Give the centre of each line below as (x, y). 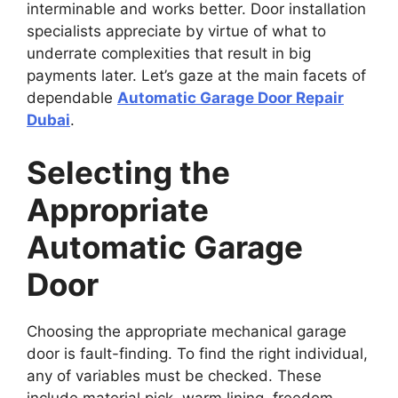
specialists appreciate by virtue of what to (176, 31)
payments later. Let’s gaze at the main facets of (196, 75)
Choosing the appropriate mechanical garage (187, 331)
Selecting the (128, 172)
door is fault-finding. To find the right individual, (197, 354)
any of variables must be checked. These (174, 376)
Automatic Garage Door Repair (231, 97)
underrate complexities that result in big (169, 53)
